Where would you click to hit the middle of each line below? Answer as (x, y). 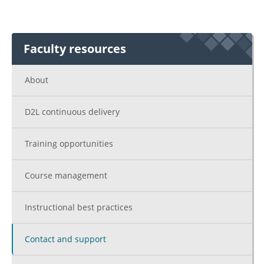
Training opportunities (69, 143)
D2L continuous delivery (72, 112)
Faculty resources (75, 49)
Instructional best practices (79, 207)
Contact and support (65, 239)
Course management (66, 175)
